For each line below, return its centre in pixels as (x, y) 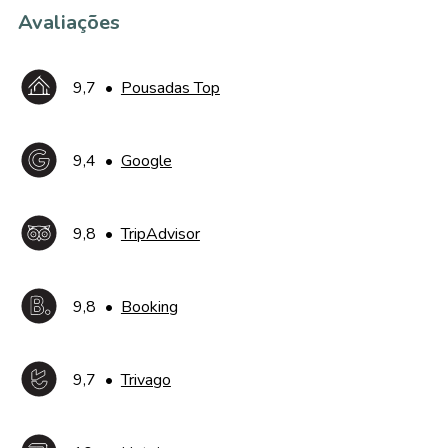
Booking (149, 307)
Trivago (145, 380)
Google (146, 161)
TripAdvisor (160, 234)
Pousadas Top (170, 88)
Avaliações (68, 22)
